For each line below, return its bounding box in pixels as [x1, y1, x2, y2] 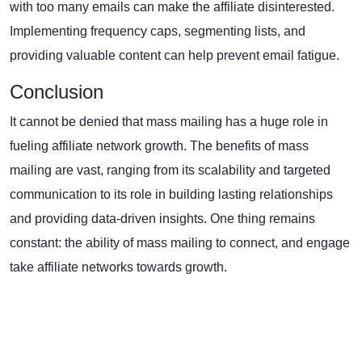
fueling [10, 138, 52, 153]
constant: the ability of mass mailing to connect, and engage [10, 235, 350, 250]
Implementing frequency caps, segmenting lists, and [10, 23, 305, 38]
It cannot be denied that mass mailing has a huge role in [10, 114, 328, 128]
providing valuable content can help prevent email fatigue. [10, 48, 339, 62]
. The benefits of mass [183, 138, 309, 153]
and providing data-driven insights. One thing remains [10, 211, 315, 225]
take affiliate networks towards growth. [10, 259, 227, 274]
